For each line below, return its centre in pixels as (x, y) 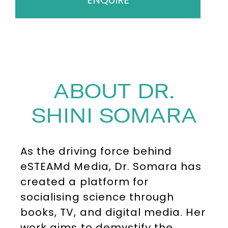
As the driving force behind (96, 151)
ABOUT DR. (114, 92)
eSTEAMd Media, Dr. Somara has (111, 166)
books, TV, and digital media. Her (113, 212)
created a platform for (85, 182)
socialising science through (97, 197)
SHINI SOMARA (114, 116)
